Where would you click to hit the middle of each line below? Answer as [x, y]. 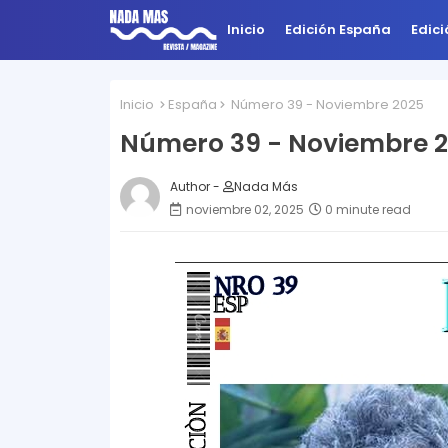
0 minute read [367, 209]
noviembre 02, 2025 [244, 209]
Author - [196, 186]
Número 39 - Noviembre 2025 [325, 104]
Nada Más [265, 186]
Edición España [337, 29]
